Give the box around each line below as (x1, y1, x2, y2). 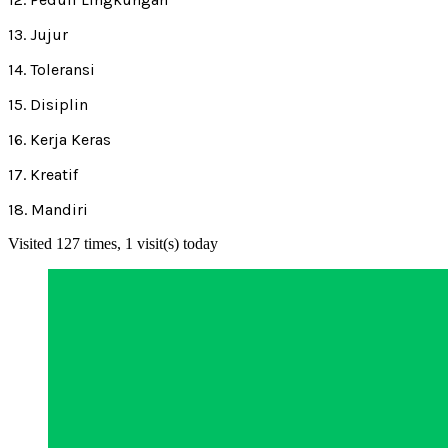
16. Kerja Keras (8, 129, 111, 149)
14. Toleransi (8, 59, 95, 79)
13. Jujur (8, 24, 68, 44)
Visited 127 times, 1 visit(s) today (8, 234, 218, 252)
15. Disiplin (8, 94, 88, 114)
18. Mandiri (8, 199, 88, 219)
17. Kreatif (8, 164, 78, 184)
